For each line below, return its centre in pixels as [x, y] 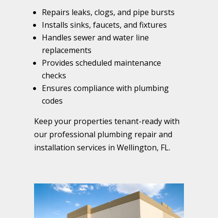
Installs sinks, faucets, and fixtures [104, 25]
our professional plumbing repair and [103, 135]
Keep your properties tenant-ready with [107, 121]
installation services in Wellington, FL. [102, 148]
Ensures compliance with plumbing [105, 88]
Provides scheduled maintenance [101, 63]
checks [54, 76]
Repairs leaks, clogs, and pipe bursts [108, 12]
